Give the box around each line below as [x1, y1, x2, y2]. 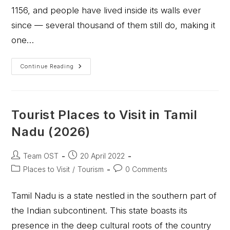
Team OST [23, 151, 59, 160]
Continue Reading [20, 63, 74, 70]
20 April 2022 [80, 151, 125, 160]
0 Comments [125, 165, 168, 174]
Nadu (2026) [11, 124, 91, 139]
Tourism [78, 165, 104, 174]
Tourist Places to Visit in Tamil [11, 107, 198, 122]
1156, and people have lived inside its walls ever [11, 5, 201, 15]
